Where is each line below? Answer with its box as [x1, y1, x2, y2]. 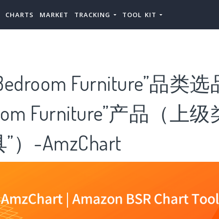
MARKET [40, 10, 68, 19]
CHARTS [5, 10, 34, 19]
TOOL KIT [122, 10, 159, 19]
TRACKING [74, 10, 113, 19]
